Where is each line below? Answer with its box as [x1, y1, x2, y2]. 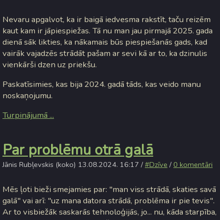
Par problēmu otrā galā [2, 140, 153, 160]
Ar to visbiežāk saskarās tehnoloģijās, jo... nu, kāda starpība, [2, 206, 217, 218]
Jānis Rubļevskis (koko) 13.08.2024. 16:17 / [2, 160, 145, 170]
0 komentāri [173, 160, 213, 170]
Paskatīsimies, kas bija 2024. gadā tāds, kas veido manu [2, 78, 201, 90]
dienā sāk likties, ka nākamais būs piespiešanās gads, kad [2, 36, 207, 48]
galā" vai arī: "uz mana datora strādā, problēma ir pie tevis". [2, 195, 215, 207]
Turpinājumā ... [2, 109, 54, 121]
